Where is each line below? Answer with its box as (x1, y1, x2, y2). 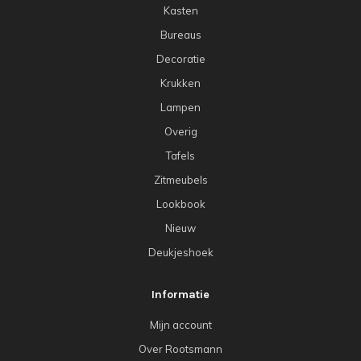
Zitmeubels (153, 173, 208, 187)
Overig (164, 125, 197, 139)
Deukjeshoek (147, 246, 214, 259)
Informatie (151, 288, 210, 302)
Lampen (160, 101, 201, 114)
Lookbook (156, 197, 205, 211)
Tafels (166, 149, 195, 163)
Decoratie (156, 52, 205, 66)
